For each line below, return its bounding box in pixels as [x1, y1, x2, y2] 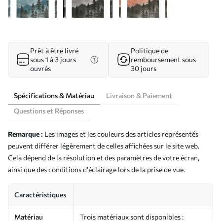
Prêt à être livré [30, 46, 78, 55]
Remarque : [8, 130, 43, 138]
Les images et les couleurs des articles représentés [43, 130, 198, 138]
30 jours [131, 64, 156, 73]
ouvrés [30, 64, 51, 73]
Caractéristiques [14, 190, 66, 199]
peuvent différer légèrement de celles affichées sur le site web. [8, 142, 199, 150]
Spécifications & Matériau [14, 91, 94, 100]
